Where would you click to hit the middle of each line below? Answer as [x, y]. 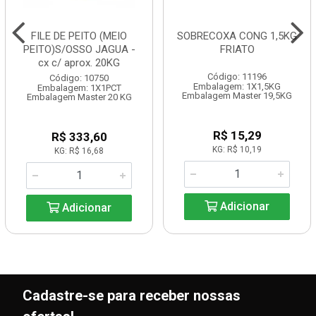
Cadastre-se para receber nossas [132, 296]
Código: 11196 [237, 77]
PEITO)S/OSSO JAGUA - [79, 49]
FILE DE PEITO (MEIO [79, 36]
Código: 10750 [79, 78]
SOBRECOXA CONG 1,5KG [237, 36]
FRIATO [237, 49]
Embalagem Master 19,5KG [237, 96]
